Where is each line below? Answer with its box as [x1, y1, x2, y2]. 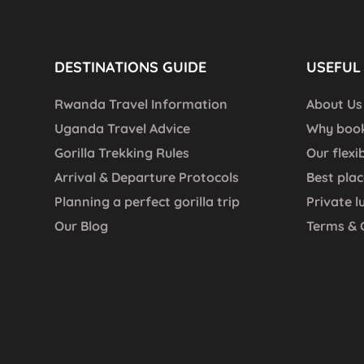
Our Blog [54, 218, 108, 234]
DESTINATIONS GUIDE [54, 58, 206, 76]
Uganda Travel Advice [54, 120, 190, 136]
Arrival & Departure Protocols [54, 169, 239, 185]
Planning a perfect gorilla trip [54, 193, 240, 210]
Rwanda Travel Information [54, 96, 227, 112]
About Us [306, 96, 362, 112]
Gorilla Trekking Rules [54, 145, 189, 161]
